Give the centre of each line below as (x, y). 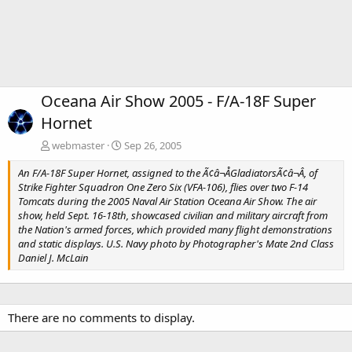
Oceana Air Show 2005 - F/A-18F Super (178, 101)
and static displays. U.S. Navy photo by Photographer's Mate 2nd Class (176, 243)
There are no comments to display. (101, 317)
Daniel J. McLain (53, 257)
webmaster (78, 145)
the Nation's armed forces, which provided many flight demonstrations (175, 229)
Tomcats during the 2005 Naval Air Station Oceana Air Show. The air (167, 201)
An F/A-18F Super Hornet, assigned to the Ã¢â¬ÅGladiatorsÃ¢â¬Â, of (168, 172)
